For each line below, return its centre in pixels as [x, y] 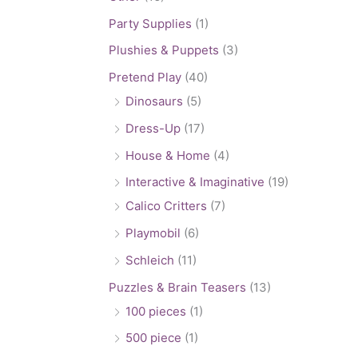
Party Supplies [150, 23]
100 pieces [156, 311]
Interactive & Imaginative [195, 182]
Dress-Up [153, 128]
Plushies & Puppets [164, 50]
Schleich [150, 260]
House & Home [168, 155]
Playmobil [153, 233]
